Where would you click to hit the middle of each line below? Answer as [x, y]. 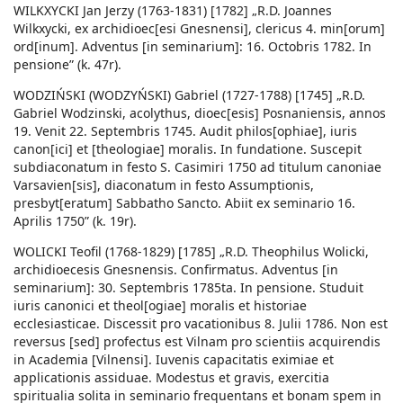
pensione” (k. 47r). [67, 65]
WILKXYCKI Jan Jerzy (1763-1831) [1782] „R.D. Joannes [173, 11]
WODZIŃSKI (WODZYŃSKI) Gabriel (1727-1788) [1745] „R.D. [189, 95]
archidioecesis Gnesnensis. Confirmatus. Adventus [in [176, 270]
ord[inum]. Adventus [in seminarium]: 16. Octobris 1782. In [193, 47]
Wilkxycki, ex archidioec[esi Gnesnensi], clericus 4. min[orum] [199, 29]
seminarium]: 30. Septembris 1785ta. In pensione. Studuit [188, 288]
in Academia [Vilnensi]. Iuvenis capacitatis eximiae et [174, 360]
